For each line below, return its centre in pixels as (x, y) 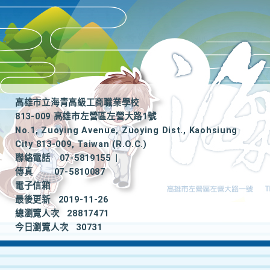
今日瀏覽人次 (42, 228)
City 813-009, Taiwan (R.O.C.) (81, 144)
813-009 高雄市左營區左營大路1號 (86, 117)
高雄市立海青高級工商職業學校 (77, 103)
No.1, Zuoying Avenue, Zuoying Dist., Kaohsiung (127, 130)
